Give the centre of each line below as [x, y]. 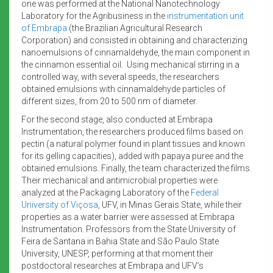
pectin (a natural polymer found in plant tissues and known [133, 144]
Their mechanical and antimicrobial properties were [119, 180]
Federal [205, 192]
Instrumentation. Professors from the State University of [129, 229]
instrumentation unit [205, 16]
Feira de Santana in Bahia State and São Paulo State [120, 241]
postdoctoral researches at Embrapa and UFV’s [112, 265]
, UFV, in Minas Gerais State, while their [170, 204]
